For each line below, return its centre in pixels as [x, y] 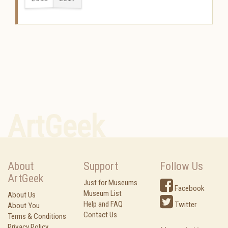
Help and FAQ [103, 204]
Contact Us [101, 215]
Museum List [103, 193]
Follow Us [181, 166]
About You [24, 206]
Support [101, 166]
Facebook [189, 188]
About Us [22, 195]
